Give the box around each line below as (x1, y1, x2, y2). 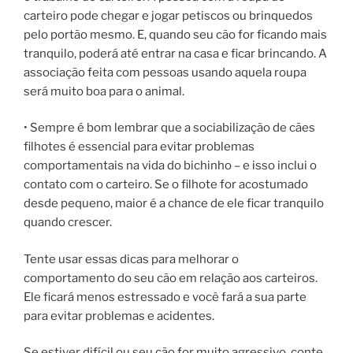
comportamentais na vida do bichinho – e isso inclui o (24, 158, 317, 173)
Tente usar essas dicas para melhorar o (24, 251, 239, 266)
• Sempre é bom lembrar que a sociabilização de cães (24, 121, 315, 136)
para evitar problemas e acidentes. (24, 308, 214, 323)
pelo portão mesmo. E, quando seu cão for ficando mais (24, 27, 327, 42)
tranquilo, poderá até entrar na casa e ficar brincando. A (24, 46, 327, 61)
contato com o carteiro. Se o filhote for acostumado (24, 177, 308, 192)
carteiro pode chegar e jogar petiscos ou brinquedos (24, 8, 313, 23)
